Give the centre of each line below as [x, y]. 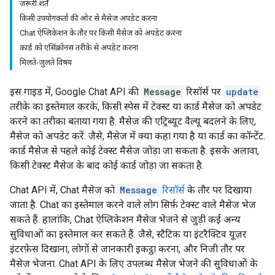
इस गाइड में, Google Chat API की [76, 92]
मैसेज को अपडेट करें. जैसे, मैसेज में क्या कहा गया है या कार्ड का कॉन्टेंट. [137, 136]
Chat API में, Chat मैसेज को [64, 190]
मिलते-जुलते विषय [46, 62]
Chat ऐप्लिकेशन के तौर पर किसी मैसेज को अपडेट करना [101, 33]
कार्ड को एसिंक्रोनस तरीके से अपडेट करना [79, 48]
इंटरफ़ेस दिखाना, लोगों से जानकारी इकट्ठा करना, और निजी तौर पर [127, 249]
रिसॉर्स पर [203, 92]
